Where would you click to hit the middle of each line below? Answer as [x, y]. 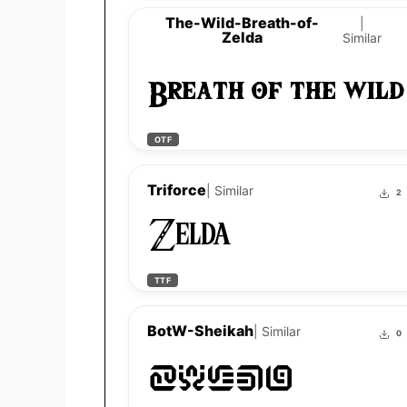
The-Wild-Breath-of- [243, 23]
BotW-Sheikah [200, 331]
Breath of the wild [277, 96]
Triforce [176, 190]
